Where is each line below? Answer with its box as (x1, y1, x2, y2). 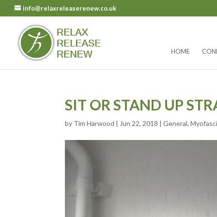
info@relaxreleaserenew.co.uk (23, 4, 116, 12)
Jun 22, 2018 (120, 119, 158, 127)
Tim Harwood (74, 119, 115, 127)
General (163, 119, 188, 127)
